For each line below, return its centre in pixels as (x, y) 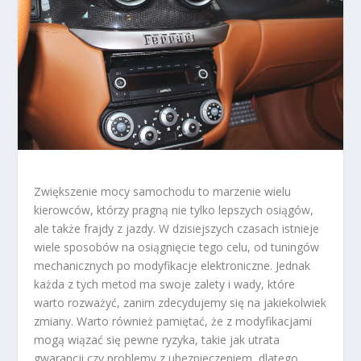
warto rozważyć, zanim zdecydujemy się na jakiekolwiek (180, 302)
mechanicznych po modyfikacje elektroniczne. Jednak (172, 265)
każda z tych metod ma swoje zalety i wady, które (165, 284)
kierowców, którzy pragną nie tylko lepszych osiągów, (174, 210)
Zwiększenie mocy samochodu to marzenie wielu (163, 191)
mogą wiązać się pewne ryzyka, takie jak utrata (157, 339)
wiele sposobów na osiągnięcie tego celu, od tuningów (177, 247)
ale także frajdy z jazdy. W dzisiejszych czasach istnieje (177, 228)
